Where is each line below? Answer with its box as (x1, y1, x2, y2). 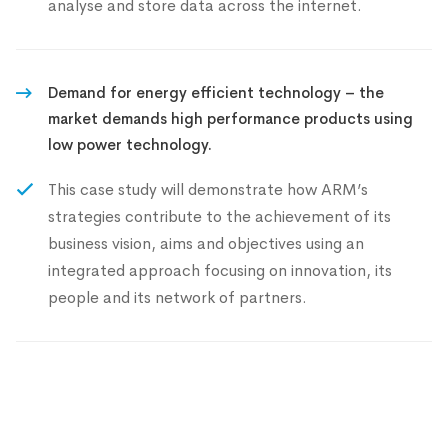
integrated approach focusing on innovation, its (48, 260, 392, 281)
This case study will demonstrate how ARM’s (48, 179, 368, 200)
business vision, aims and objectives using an (48, 233, 364, 254)
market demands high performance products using (48, 109, 413, 128)
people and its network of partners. (48, 287, 307, 308)
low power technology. (48, 135, 212, 154)
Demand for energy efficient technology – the (48, 83, 384, 102)
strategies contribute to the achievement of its (48, 206, 391, 227)
